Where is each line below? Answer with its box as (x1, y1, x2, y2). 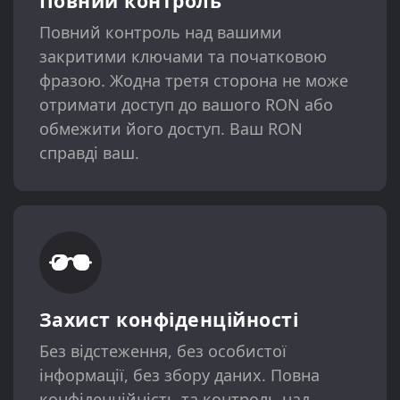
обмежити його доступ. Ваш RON (38, 118, 303, 140)
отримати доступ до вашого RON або (38, 94, 333, 116)
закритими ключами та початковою (38, 46, 327, 68)
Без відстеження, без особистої (38, 339, 287, 362)
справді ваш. (38, 142, 139, 164)
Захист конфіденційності (38, 305, 299, 332)
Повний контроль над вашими (38, 21, 282, 44)
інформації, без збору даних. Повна (38, 363, 320, 386)
